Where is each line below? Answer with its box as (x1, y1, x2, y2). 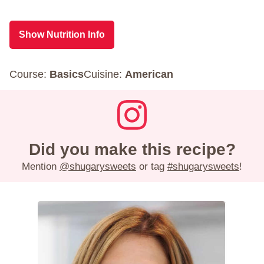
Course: (9, 68, 49, 80)
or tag (136, 161, 167, 173)
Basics (49, 68, 84, 80)
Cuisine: (84, 68, 125, 80)
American (125, 68, 173, 80)
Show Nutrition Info (19, 29, 105, 39)
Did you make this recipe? (28, 140, 236, 159)
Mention (22, 161, 60, 173)
